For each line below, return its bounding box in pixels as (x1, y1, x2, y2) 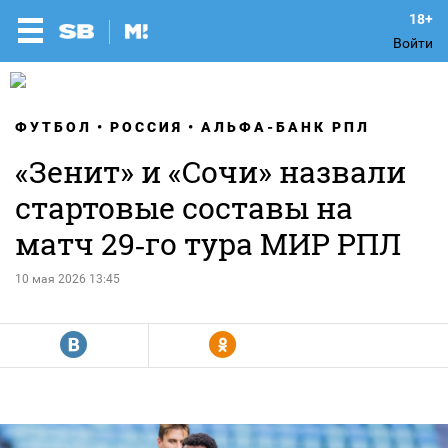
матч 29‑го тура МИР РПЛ (15, 224, 401, 263)
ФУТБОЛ (15, 119, 92, 135)
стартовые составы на (15, 188, 353, 227)
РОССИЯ (110, 119, 183, 135)
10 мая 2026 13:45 (15, 272, 120, 286)
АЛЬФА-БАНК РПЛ (201, 119, 370, 135)
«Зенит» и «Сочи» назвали (15, 152, 406, 191)
